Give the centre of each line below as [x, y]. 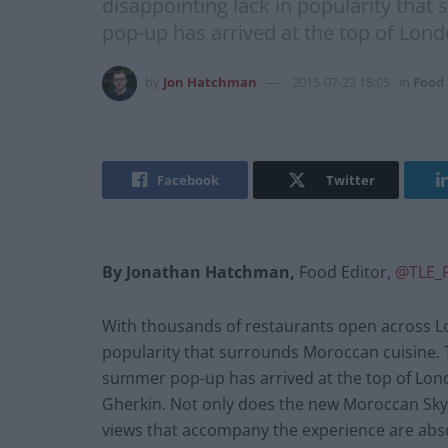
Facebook [187, 180]
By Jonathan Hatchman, [198, 272]
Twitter [350, 180]
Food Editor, [345, 272]
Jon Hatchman [210, 82]
